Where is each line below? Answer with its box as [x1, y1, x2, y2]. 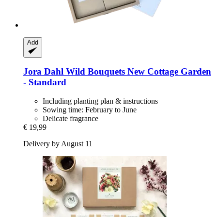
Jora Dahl [23, 66, 63, 77]
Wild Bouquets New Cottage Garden [63, 66, 211, 77]
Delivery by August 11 [23, 139, 93, 148]
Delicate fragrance [43, 114, 98, 123]
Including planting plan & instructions [43, 97, 158, 106]
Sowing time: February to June [43, 106, 137, 114]
